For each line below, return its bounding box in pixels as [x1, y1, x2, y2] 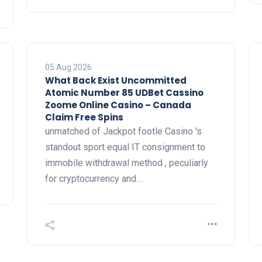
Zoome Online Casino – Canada [45, 99, 191, 112]
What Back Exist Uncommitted [45, 74, 187, 87]
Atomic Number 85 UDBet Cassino [45, 87, 204, 99]
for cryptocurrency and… [45, 173, 142, 185]
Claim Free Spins [45, 111, 123, 124]
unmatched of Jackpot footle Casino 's [45, 126, 202, 137]
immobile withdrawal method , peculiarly [45, 157, 208, 169]
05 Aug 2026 [45, 63, 92, 73]
